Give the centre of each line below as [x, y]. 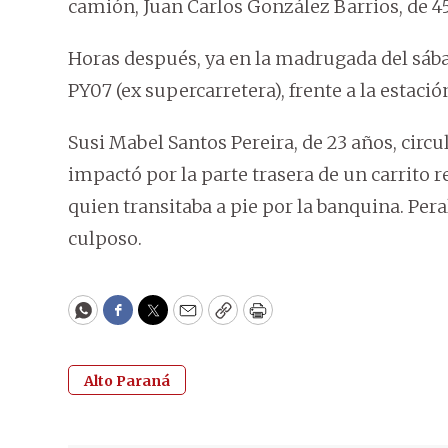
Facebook [158, 319]
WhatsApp [128, 319]
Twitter [185, 319]
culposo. [105, 239]
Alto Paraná [127, 381]
